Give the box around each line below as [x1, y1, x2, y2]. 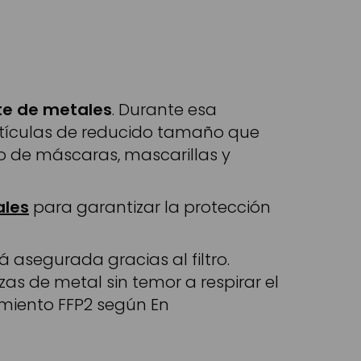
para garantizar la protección [29, 196, 271, 219]
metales [43, 98, 112, 122]
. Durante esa [112, 98, 217, 122]
